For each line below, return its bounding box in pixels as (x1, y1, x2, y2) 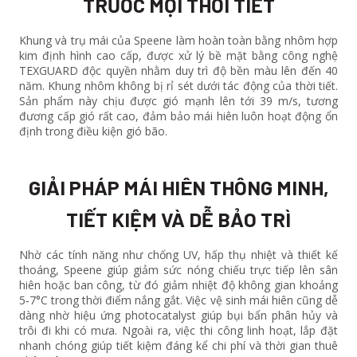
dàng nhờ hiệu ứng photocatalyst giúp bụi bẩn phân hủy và (19, 308, 338, 323)
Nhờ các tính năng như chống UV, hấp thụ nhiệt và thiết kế (19, 247, 338, 262)
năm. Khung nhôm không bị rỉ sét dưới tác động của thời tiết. (19, 78, 338, 93)
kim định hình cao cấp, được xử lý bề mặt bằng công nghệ (19, 48, 338, 63)
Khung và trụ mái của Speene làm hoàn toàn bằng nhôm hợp (19, 33, 338, 48)
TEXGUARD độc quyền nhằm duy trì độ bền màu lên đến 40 (19, 63, 338, 78)
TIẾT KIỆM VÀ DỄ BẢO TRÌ (66, 207, 291, 231)
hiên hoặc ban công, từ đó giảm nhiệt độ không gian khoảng (19, 277, 338, 292)
